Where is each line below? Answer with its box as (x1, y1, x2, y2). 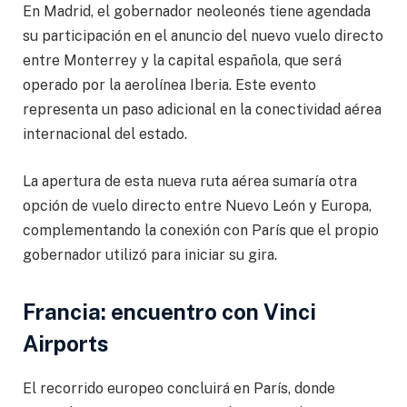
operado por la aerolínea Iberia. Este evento (23, 76, 316, 94)
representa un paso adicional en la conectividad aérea (23, 101, 382, 118)
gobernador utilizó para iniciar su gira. (23, 245, 277, 263)
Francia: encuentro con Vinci (23, 298, 316, 324)
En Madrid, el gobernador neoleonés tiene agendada (23, 3, 371, 20)
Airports (23, 330, 108, 356)
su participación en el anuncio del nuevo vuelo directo (23, 27, 383, 45)
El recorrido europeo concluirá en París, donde (23, 379, 335, 397)
